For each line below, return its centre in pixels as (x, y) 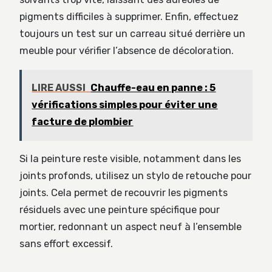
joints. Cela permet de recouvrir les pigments (124, 193)
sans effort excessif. (66, 244)
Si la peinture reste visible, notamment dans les (130, 159)
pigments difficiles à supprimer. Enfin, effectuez (129, 17)
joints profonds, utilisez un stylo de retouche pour (135, 176)
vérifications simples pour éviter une (125, 105)
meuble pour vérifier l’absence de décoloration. (127, 51)
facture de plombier (83, 122)
